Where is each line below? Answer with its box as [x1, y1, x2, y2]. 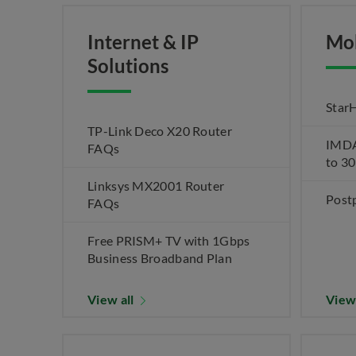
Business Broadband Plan [87, 250, 232, 265]
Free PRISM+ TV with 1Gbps [87, 233, 250, 248]
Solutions [87, 54, 168, 77]
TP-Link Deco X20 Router [87, 123, 232, 138]
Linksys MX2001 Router [87, 178, 225, 193]
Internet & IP [87, 30, 199, 53]
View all [87, 292, 137, 307]
